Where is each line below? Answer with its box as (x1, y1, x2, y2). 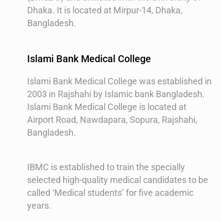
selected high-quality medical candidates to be (27, 174, 208, 185)
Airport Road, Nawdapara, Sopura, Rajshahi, (27, 114, 197, 125)
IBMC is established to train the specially (27, 161, 185, 172)
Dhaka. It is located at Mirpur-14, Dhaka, (27, 4, 183, 15)
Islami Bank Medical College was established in (27, 75, 212, 86)
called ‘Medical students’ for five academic (27, 187, 193, 198)
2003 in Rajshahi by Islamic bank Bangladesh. (27, 88, 205, 99)
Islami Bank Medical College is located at (27, 101, 186, 112)
